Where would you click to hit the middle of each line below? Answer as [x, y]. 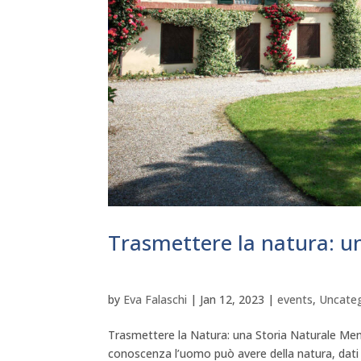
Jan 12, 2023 [232, 299]
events [295, 299]
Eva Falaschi [156, 299]
